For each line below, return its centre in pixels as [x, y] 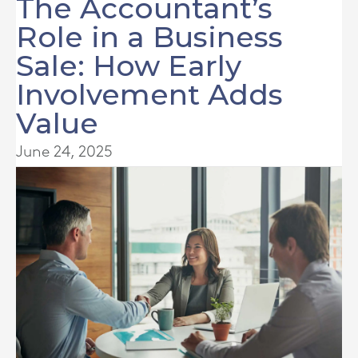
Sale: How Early [129, 66]
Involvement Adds [149, 94]
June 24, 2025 [64, 152]
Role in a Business [149, 37]
